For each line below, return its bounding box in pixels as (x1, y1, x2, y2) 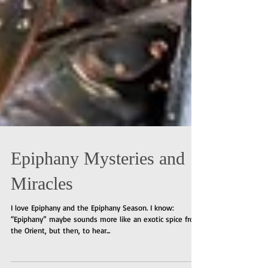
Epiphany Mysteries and (11, 175, 185, 194)
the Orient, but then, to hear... (11, 252, 110, 261)
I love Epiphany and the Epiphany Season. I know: (11, 229, 150, 239)
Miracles (11, 200, 73, 220)
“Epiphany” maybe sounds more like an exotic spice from (11, 240, 200, 250)
